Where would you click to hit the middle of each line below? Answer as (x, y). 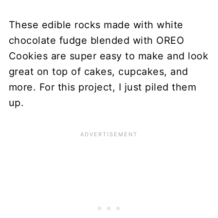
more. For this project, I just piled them (102, 87)
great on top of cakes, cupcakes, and (98, 72)
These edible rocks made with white (96, 25)
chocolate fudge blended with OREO (96, 41)
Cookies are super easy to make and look (109, 56)
